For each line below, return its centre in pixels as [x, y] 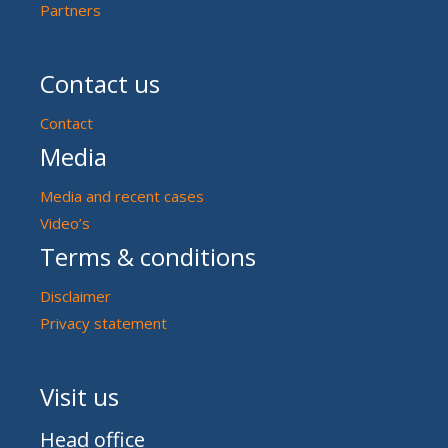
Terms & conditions [148, 256]
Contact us [100, 83]
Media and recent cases [122, 195]
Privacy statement [103, 322]
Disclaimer [75, 295]
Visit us [79, 396]
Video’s [65, 222]
